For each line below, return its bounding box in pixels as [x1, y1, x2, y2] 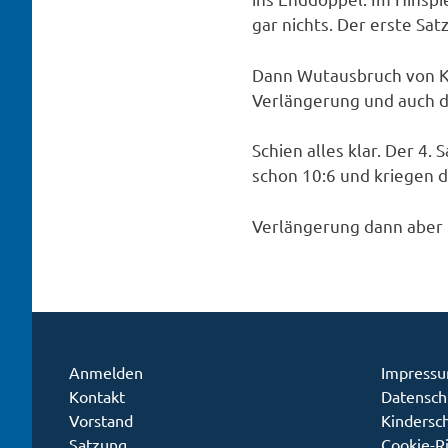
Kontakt [68, 386, 125, 407]
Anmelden [68, 362, 143, 383]
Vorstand [68, 410, 133, 431]
